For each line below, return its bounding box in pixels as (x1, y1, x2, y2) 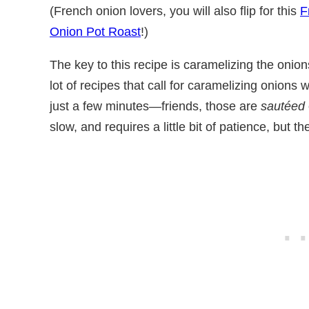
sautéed (261, 99, 305, 113)
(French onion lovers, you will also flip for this (50, 4, 300, 19)
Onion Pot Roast (50, 25, 141, 39)
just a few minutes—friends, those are (50, 99, 261, 113)
